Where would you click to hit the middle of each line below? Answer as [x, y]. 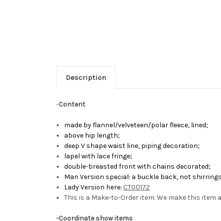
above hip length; [92, 136]
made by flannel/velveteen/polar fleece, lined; [136, 125]
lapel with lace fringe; [98, 156]
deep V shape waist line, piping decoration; [132, 146]
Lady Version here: [94, 187]
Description [86, 78]
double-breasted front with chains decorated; [138, 167]
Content [72, 105]
